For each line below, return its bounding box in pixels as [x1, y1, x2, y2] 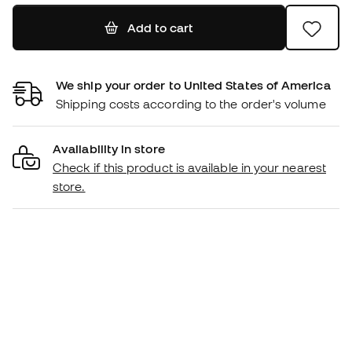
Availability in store [53, 141, 165, 156]
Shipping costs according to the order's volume [56, 97, 326, 112]
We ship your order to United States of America [56, 78, 331, 93]
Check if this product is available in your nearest [53, 160, 326, 175]
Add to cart [126, 20, 193, 35]
